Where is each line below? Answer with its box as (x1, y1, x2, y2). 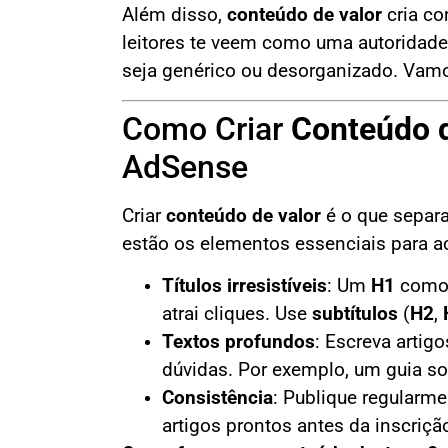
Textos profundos (162, 331, 315, 354)
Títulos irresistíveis (162, 275, 327, 298)
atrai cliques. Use (162, 303, 312, 326)
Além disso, (122, 4, 227, 27)
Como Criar (122, 109, 291, 148)
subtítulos (312, 303, 398, 326)
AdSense (122, 147, 248, 186)
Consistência (162, 387, 273, 410)
